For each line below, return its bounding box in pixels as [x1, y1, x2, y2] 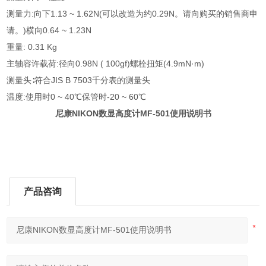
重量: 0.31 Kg [7, 42, 58, 52]
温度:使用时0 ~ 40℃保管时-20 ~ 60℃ [7, 92, 147, 102]
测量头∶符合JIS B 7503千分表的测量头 [7, 75, 151, 85]
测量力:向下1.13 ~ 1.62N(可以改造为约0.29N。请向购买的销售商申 [7, 9, 258, 18]
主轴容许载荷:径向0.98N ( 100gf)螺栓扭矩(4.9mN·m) [7, 59, 205, 68]
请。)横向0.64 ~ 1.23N [7, 26, 92, 35]
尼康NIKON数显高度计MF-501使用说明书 [55, 109, 211, 118]
